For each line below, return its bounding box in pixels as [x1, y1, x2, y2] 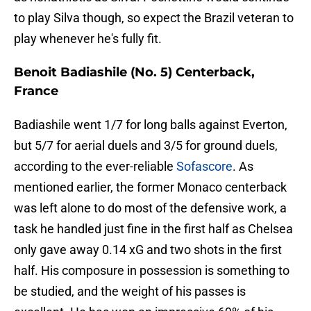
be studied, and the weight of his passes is [14, 284, 246, 299]
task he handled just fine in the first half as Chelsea [14, 221, 293, 237]
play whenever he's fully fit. [14, 31, 162, 47]
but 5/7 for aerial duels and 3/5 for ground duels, [14, 138, 278, 153]
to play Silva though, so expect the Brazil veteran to [14, 10, 294, 26]
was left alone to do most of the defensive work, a [14, 201, 287, 216]
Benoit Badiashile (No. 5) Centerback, [14, 65, 255, 81]
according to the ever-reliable [14, 159, 176, 174]
